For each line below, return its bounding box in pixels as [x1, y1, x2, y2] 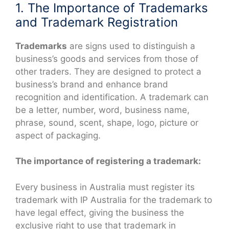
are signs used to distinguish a [67, 40, 195, 51]
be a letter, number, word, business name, [15, 104, 190, 115]
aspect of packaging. [15, 130, 101, 141]
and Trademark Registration [15, 14, 178, 30]
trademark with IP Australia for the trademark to [15, 194, 212, 205]
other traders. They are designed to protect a [15, 66, 201, 77]
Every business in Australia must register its [15, 181, 195, 192]
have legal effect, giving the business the [15, 207, 184, 218]
